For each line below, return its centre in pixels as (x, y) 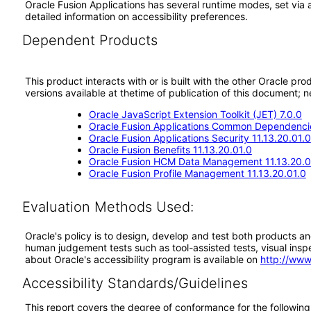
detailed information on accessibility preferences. (138, 16)
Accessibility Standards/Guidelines (135, 283)
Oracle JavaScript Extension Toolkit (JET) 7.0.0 (195, 114)
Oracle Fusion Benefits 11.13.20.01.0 (170, 150)
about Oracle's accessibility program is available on (143, 259)
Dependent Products (90, 40)
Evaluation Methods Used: (108, 207)
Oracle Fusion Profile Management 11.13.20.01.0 (197, 173)
